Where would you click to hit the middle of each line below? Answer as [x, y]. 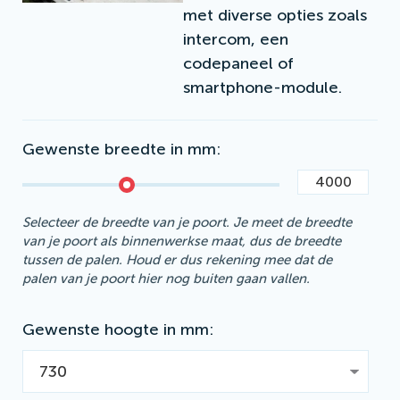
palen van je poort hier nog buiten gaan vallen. [166, 278]
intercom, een [236, 39]
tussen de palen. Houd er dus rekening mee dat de [177, 259]
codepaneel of [238, 63]
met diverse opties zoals [275, 15]
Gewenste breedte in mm [119, 149]
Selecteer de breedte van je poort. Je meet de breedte [187, 222]
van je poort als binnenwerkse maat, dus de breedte [182, 241]
